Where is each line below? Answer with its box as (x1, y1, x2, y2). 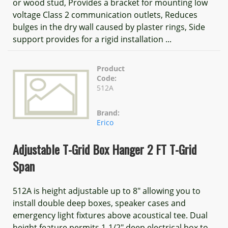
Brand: (97, 108, 120, 118)
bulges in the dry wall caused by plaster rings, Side (13, 21, 205, 33)
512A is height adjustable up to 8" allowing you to (13, 185, 201, 196)
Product (97, 64, 125, 73)
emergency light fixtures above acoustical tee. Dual (13, 210, 208, 221)
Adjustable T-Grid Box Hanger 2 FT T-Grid (13, 140, 196, 158)
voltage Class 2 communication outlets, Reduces (13, 9, 197, 20)
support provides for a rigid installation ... (13, 34, 172, 45)
